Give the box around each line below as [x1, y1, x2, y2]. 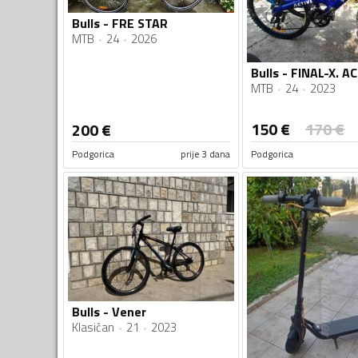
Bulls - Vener [72, 301, 146, 321]
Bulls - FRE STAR [72, 13, 168, 33]
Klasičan [72, 317, 114, 336]
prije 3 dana [180, 146, 230, 162]
